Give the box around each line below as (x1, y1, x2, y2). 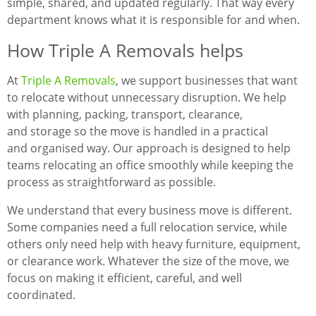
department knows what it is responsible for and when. (7, 12, 300, 28)
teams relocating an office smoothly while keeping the (7, 157, 293, 174)
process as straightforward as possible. (7, 174, 216, 190)
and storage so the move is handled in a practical (7, 123, 268, 140)
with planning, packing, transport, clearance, (7, 107, 243, 123)
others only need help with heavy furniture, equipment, (7, 236, 300, 253)
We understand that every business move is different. (7, 202, 292, 219)
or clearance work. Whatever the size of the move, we (7, 253, 289, 269)
